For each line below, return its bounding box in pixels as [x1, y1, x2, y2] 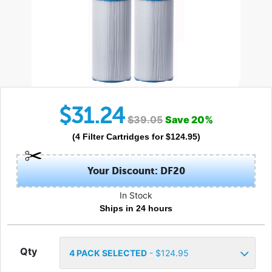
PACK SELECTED [74, 248, 147, 258]
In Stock [120, 190, 152, 200]
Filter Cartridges [82, 132, 149, 141]
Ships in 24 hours [100, 203, 172, 213]
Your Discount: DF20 [87, 165, 185, 177]
